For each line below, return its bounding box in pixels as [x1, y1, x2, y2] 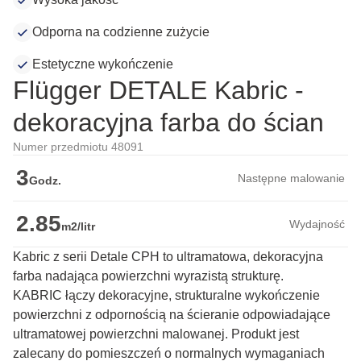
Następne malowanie [238, 172, 345, 185]
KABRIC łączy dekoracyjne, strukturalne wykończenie [13, 288, 320, 303]
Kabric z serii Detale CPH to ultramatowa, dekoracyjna [13, 250, 323, 264]
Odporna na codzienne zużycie [32, 25, 210, 39]
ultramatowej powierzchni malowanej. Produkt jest [13, 327, 299, 342]
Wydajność [289, 218, 345, 231]
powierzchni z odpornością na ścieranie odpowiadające [13, 308, 330, 322]
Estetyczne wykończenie [32, 57, 173, 72]
